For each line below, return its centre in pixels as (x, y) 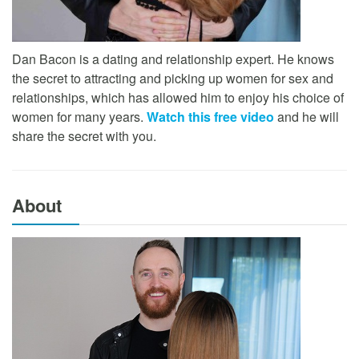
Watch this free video (210, 117)
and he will (307, 117)
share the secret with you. (84, 136)
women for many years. (79, 117)
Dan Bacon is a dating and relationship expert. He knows (173, 59)
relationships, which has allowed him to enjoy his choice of (178, 98)
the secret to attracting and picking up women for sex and (173, 79)
